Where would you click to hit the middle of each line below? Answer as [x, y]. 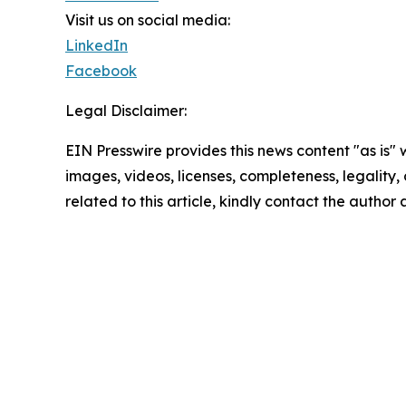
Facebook [101, 71]
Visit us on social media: [148, 20]
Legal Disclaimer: [126, 111]
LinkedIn [97, 46]
